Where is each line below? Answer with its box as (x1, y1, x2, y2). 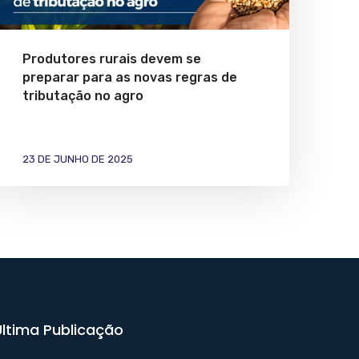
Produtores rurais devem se (22, 50, 201, 67)
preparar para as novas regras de (22, 69, 237, 85)
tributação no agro (22, 87, 143, 103)
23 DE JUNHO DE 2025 (22, 152, 133, 165)
